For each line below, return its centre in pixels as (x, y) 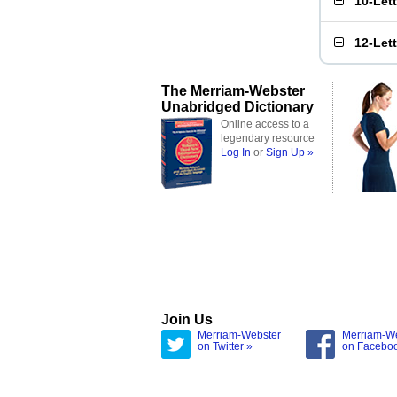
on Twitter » (225, 346)
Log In (236, 152)
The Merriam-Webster (233, 90)
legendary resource (268, 138)
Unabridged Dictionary (237, 106)
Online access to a (265, 124)
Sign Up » (290, 152)
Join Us (187, 319)
